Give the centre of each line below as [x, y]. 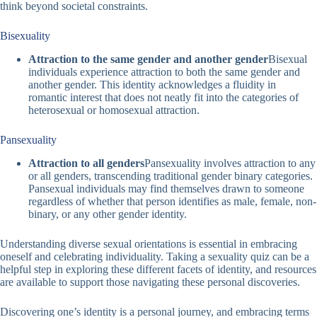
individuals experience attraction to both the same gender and [164, 72]
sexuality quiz [239, 257]
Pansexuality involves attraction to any [230, 163]
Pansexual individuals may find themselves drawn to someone [166, 189]
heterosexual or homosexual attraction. [114, 110]
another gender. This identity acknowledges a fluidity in [152, 85]
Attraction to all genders [86, 163]
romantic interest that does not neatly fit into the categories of [163, 98]
